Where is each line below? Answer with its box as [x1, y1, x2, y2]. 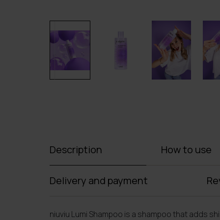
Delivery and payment [49, 173, 148, 187]
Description [49, 142, 102, 156]
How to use [161, 142, 212, 156]
